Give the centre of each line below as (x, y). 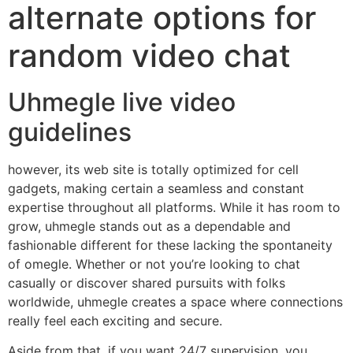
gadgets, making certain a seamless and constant (156, 188)
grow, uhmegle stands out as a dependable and (149, 226)
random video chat (149, 55)
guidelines (70, 132)
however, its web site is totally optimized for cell (153, 169)
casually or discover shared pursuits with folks (147, 282)
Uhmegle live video (122, 102)
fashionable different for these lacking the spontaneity (170, 245)
